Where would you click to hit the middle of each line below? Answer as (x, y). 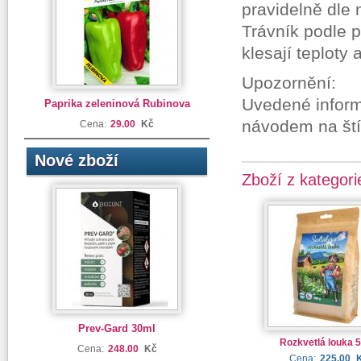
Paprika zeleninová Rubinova (117, 104)
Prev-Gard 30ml (117, 328)
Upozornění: (289, 83)
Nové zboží (77, 160)
